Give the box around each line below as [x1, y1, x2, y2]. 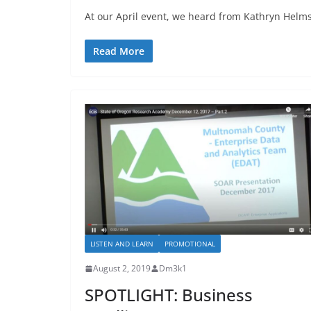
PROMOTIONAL [165, 239, 215, 249]
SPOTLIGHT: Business [85, 283, 253, 307]
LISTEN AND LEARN [90, 239, 153, 249]
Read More [93, 44, 144, 58]
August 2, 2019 [93, 262, 151, 275]
